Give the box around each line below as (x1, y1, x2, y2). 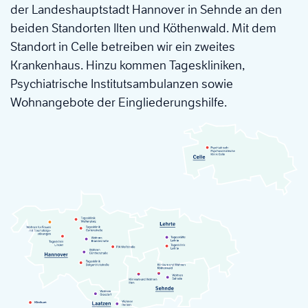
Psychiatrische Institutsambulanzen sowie (10, 76, 233, 91)
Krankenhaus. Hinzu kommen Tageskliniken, (10, 57, 245, 73)
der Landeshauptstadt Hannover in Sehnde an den (10, 1, 282, 17)
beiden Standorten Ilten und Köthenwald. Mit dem (10, 20, 276, 36)
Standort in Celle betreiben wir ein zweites (10, 38, 235, 54)
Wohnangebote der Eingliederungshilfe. (10, 94, 230, 110)
